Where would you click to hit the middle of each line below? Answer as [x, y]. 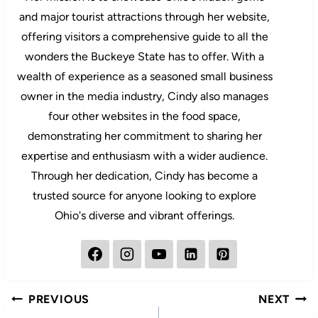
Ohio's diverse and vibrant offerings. [145, 216]
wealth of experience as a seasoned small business [144, 77]
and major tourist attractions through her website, [145, 17]
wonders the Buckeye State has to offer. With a [145, 57]
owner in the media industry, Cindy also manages [145, 97]
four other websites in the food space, [145, 116]
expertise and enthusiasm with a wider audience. [145, 156]
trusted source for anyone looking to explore [145, 196]
